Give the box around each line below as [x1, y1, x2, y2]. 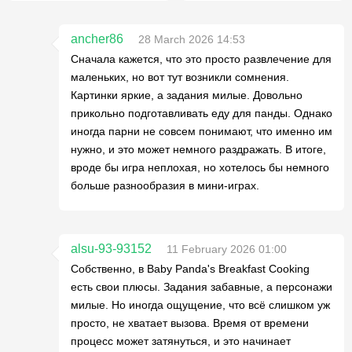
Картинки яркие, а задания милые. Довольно [71, 88, 302, 101]
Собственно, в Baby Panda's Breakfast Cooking [71, 262, 310, 275]
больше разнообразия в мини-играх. [71, 178, 259, 192]
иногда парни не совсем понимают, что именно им [71, 124, 332, 137]
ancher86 [71, 31, 123, 46]
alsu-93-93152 [71, 241, 152, 255]
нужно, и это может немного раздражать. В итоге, [71, 142, 326, 156]
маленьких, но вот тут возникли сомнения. [71, 70, 289, 83]
